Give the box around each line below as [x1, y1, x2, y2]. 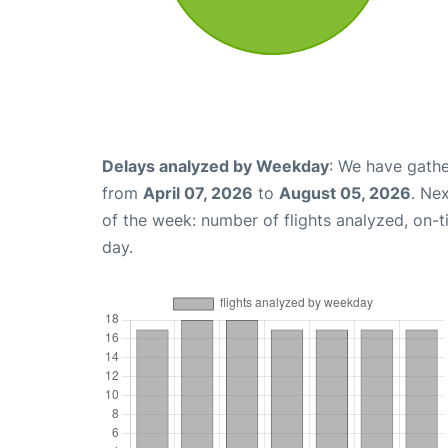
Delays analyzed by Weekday [102, 155, 329, 176]
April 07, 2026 [143, 182, 253, 203]
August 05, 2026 [279, 182, 411, 203]
